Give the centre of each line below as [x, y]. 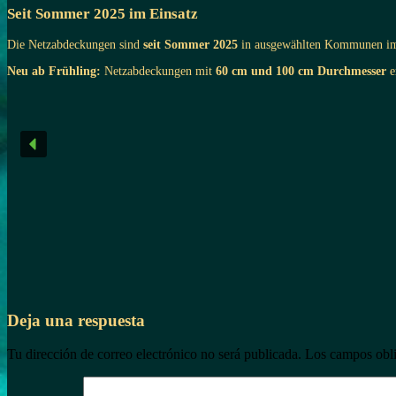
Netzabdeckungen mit [158, 71]
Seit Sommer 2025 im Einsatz [103, 13]
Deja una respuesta [76, 320]
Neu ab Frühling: [54, 71]
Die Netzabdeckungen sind [75, 44]
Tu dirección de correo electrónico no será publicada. [154, 354]
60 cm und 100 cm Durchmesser [301, 71]
